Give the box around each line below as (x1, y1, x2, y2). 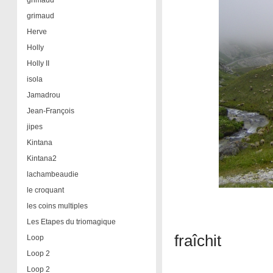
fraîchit (174, 232, 221, 250)
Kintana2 (26, 154, 57, 163)
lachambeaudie (26, 170, 79, 179)
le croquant (26, 186, 64, 194)
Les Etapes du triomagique (26, 218, 116, 226)
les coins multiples (26, 202, 88, 210)
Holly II (26, 59, 49, 68)
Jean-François (26, 107, 74, 115)
